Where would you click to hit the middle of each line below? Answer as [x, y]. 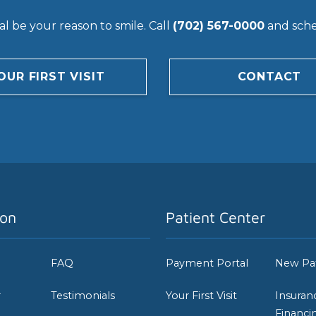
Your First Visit [201, 296]
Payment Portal [207, 263]
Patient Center [215, 217]
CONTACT [269, 76]
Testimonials [83, 296]
